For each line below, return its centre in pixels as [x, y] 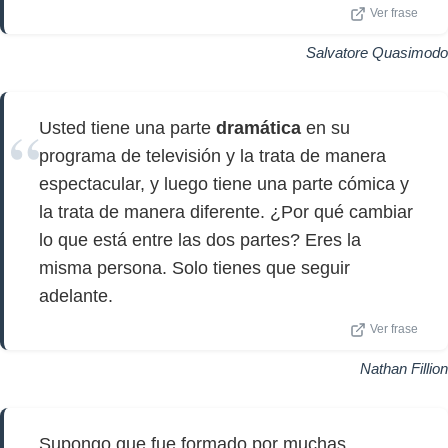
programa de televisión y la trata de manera [212, 156]
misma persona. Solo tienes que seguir [194, 268]
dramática [258, 128]
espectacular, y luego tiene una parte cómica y [224, 184]
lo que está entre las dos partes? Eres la [200, 240]
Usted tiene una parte [127, 128]
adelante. [76, 296]
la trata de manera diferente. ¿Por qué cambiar [226, 212]
